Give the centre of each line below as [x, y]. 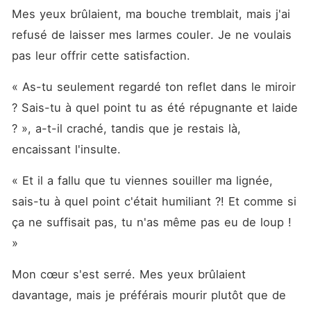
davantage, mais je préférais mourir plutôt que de [149, 295]
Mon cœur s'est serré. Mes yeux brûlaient [128, 274]
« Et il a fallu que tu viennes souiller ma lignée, [142, 180]
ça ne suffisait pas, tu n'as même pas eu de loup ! [151, 222]
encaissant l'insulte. [68, 149]
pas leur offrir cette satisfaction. [103, 56]
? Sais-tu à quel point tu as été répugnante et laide [154, 108]
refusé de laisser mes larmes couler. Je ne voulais [151, 35]
